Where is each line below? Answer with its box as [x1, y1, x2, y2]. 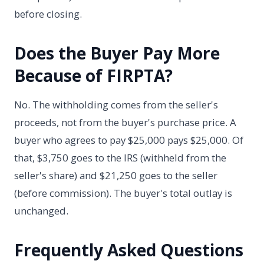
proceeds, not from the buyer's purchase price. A [14, 115, 236, 130]
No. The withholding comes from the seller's [14, 98, 218, 112]
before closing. [14, 6, 82, 21]
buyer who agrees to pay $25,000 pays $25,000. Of [14, 133, 243, 147]
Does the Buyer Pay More [14, 41, 220, 64]
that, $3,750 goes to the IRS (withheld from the [14, 151, 226, 165]
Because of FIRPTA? [14, 64, 173, 87]
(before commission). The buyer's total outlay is [14, 186, 232, 200]
